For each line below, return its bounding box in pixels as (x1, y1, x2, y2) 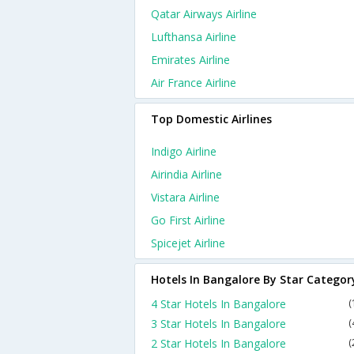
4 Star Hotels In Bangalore (151, 296, 286, 311)
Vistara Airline (151, 190, 220, 205)
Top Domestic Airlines (151, 111, 272, 126)
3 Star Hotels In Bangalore (151, 316, 286, 331)
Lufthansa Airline (151, 29, 236, 44)
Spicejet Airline (151, 235, 225, 250)
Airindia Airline (151, 167, 222, 182)
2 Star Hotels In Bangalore (151, 336, 286, 351)
